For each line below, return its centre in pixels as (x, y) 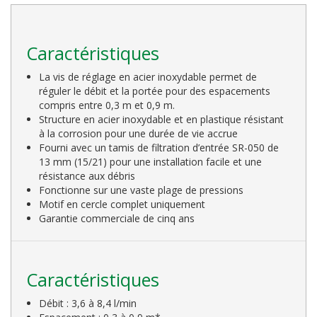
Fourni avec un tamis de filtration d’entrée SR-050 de (159, 147)
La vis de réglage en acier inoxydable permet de (148, 76)
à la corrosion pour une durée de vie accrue (139, 133)
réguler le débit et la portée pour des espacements (155, 91)
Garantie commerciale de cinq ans (117, 218)
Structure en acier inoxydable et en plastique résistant (162, 119)
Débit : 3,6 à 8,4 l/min (88, 303)
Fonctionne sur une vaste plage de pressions (142, 190)
